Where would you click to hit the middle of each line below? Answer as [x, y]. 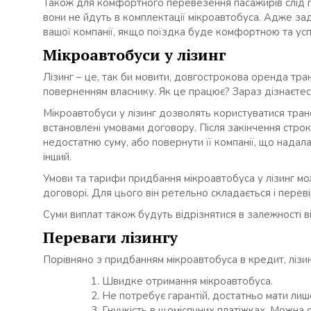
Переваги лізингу [110, 237]
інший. [57, 157]
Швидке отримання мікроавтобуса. [187, 281]
